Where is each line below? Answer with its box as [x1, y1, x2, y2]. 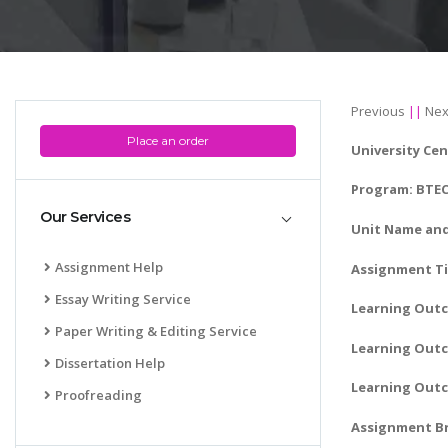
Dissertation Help [55, 353, 165, 372]
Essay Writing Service [55, 289, 191, 308]
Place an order [127, 132, 209, 148]
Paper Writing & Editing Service [55, 321, 257, 340]
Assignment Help [55, 257, 163, 276]
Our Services [40, 208, 130, 227]
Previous [351, 101, 405, 120]
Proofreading [55, 385, 142, 404]
